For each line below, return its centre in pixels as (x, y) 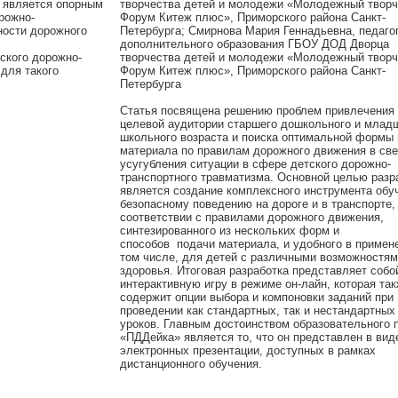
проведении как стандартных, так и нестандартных (258, 310)
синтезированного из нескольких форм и (230, 231)
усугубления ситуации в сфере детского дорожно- (255, 164)
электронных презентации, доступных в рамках (248, 350)
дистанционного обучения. (191, 364)
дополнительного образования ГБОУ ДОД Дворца (255, 44)
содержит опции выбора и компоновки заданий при (257, 297)
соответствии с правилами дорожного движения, (252, 217)
